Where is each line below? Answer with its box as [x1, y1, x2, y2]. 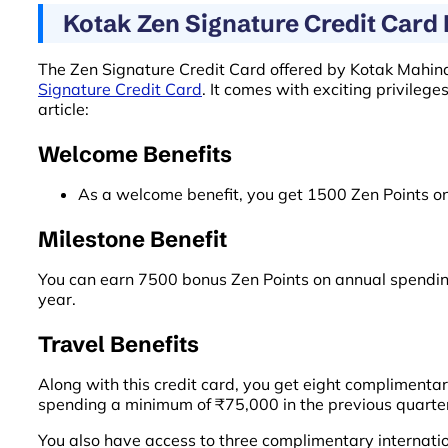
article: [38, 98, 89, 119]
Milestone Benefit [38, 225, 227, 253]
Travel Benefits [38, 330, 199, 358]
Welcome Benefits [38, 140, 232, 168]
